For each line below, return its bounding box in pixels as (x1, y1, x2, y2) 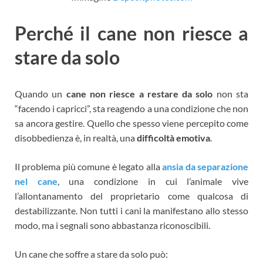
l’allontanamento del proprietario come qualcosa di (15, 190, 248, 201)
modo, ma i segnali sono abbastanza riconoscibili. (15, 219, 210, 231)
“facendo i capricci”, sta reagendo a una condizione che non (15, 102, 248, 114)
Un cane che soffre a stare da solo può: (15, 248, 168, 259)
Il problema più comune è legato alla (15, 160, 163, 172)
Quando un (15, 87, 66, 99)
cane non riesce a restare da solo (66, 87, 213, 99)
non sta (213, 87, 249, 99)
